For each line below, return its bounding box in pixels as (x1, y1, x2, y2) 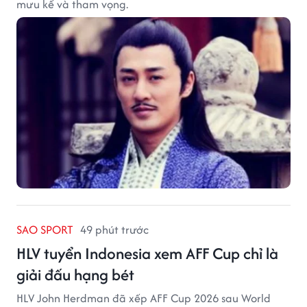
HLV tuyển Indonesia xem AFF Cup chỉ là (16, 241, 278, 265)
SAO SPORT (16, 221, 73, 238)
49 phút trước (80, 221, 149, 238)
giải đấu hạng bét (16, 262, 134, 286)
